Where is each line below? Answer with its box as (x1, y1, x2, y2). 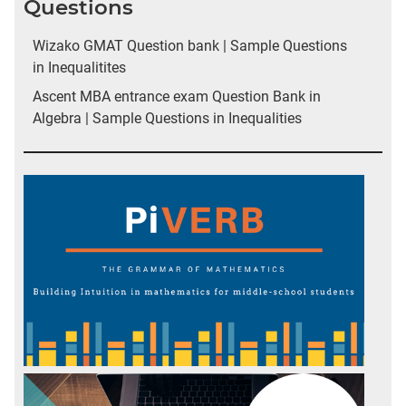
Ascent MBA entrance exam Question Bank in (33, 87, 321, 105)
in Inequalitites (33, 58, 126, 76)
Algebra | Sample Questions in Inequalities (33, 109, 302, 127)
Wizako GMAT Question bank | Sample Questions (33, 36, 347, 54)
